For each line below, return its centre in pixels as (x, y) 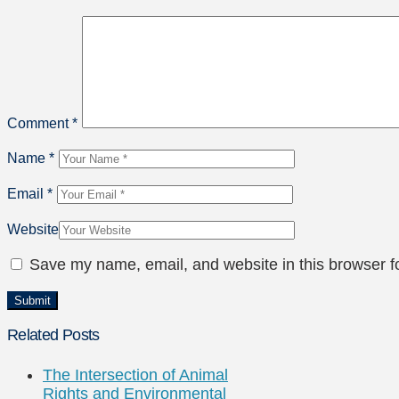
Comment (40, 123)
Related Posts (53, 335)
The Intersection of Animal (135, 375)
